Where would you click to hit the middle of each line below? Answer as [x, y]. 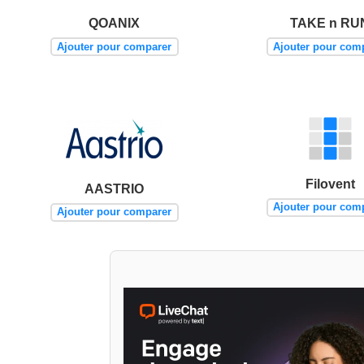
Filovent [330, 184]
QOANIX [115, 23]
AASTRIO [115, 188]
